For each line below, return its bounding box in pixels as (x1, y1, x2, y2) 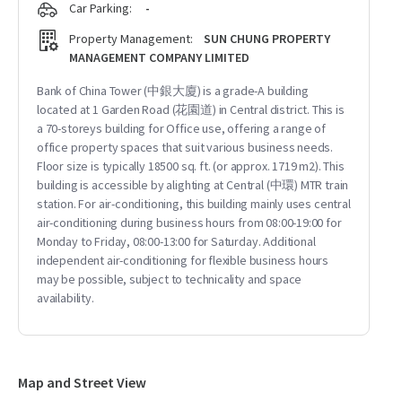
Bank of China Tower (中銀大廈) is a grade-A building (37, 83, 309, 99)
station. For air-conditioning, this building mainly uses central (37, 196, 351, 212)
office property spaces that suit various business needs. (37, 139, 334, 155)
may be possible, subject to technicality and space (37, 271, 302, 287)
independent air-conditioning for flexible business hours (37, 252, 329, 268)
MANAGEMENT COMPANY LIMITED (69, 49, 249, 66)
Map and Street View (18, 373, 146, 391)
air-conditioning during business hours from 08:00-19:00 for (37, 214, 342, 231)
